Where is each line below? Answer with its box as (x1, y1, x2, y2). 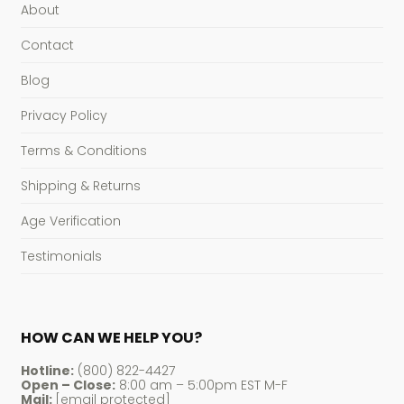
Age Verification (20, 211, 121, 230)
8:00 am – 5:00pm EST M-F (115, 376, 288, 395)
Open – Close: (20, 376, 115, 395)
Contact (20, 35, 74, 54)
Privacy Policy (20, 106, 107, 124)
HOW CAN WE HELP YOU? (20, 327, 202, 349)
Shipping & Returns (20, 176, 141, 195)
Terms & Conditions (20, 141, 147, 160)
